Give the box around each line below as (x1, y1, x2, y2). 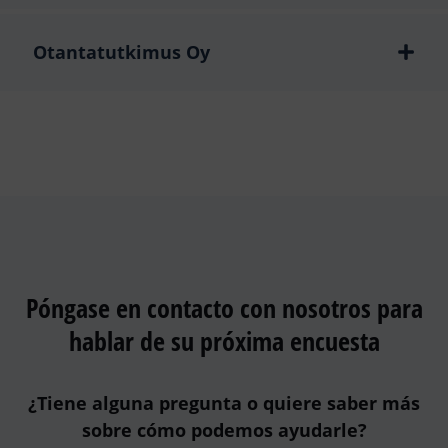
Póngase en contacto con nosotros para (25, 289, 423, 326)
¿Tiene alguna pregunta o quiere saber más (28, 390, 420, 415)
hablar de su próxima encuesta (68, 322, 380, 359)
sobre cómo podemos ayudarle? (81, 417, 367, 442)
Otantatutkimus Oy (33, 39, 210, 64)
